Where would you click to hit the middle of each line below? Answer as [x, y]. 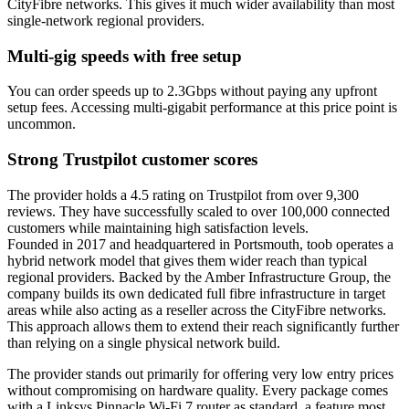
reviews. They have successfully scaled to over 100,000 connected [199, 211]
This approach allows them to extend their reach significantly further [203, 326]
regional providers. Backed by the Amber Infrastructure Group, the [199, 277]
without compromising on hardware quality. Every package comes [198, 390]
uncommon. [42, 124]
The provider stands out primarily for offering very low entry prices [200, 373]
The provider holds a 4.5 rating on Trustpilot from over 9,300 [183, 194]
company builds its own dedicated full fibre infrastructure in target [196, 293]
